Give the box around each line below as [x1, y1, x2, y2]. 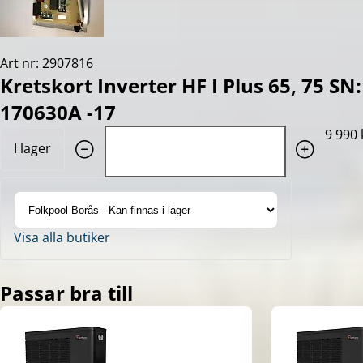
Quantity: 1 [64, 125, 130, 143]
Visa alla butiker [14, 228, 110, 246]
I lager [14, 139, 51, 158]
